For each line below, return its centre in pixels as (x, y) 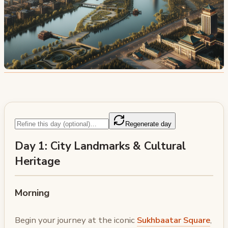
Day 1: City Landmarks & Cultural (100, 146)
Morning (32, 193)
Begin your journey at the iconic (76, 220)
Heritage (37, 162)
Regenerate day (148, 124)
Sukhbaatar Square (174, 220)
